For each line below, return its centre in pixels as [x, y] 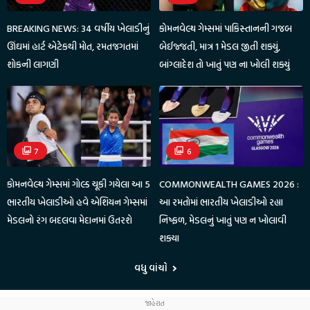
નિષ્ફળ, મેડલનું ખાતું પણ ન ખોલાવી [223, 219]
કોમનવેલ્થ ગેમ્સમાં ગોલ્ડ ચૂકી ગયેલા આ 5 [79, 183]
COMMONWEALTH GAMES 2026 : [229, 183]
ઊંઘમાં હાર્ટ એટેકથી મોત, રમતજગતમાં [73, 46]
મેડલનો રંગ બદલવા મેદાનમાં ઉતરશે [70, 219]
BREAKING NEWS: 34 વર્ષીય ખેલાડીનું [78, 28]
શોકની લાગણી [33, 64]
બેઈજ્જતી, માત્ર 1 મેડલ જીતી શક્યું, [220, 46]
